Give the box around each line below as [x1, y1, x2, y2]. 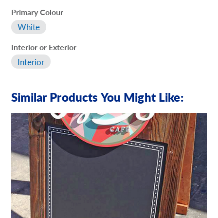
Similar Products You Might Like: [11, 88, 183, 105]
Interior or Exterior [11, 41, 77, 53]
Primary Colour [11, 6, 64, 18]
